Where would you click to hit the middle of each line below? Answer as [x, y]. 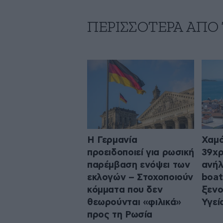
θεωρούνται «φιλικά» [134, 202]
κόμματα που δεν [125, 190]
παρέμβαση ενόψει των [139, 165]
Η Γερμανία [112, 140]
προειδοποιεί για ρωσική [141, 152]
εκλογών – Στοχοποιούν [140, 177]
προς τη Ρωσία [120, 215]
